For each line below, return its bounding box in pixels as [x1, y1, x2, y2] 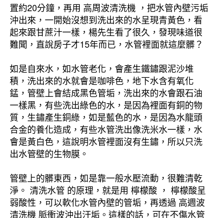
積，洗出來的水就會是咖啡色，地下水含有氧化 [10, 74, 194, 87]
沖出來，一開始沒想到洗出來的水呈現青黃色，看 [10, 13, 202, 26]
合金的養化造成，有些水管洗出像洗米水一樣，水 [10, 123, 202, 136]
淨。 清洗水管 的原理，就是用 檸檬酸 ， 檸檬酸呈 [10, 183, 206, 197]
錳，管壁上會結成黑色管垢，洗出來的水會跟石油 [10, 86, 202, 99]
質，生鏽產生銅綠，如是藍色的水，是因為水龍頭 [10, 110, 202, 124]
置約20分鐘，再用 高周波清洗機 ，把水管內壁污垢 [10, 1, 208, 14]
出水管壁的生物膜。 [10, 147, 89, 160]
